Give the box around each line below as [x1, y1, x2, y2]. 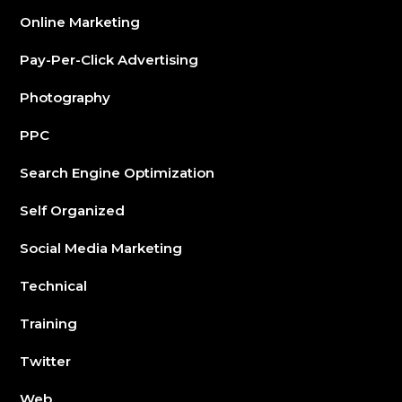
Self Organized [20, 202, 126, 220]
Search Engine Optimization [20, 164, 215, 182]
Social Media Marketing [20, 240, 183, 258]
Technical [20, 277, 88, 295]
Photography [20, 89, 111, 107]
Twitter [20, 353, 72, 371]
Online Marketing [20, 13, 141, 31]
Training [20, 315, 78, 333]
